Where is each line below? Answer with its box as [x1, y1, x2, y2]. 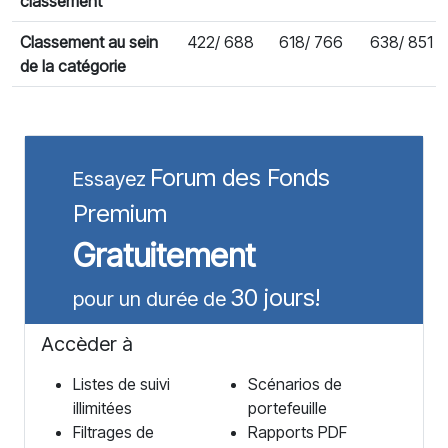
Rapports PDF [248, 422, 347, 442]
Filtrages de [73, 422, 154, 442]
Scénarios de [248, 374, 342, 394]
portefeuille [248, 398, 327, 418]
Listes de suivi [73, 374, 170, 394]
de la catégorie [20, 56, 126, 76]
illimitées [73, 398, 132, 418]
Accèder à [41, 332, 133, 356]
